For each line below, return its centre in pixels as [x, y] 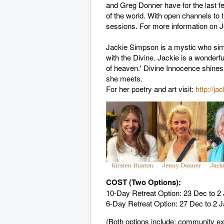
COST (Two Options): [143, 182]
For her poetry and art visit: [151, 89]
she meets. [125, 78]
